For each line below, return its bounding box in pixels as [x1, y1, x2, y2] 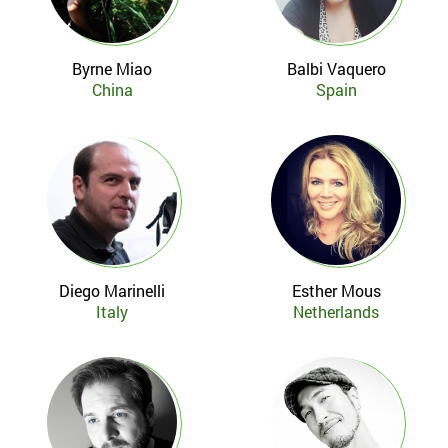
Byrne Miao [72, 58, 152, 79]
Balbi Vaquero [286, 58, 386, 79]
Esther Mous [291, 280, 381, 301]
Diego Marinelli [59, 280, 165, 301]
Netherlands [293, 301, 379, 322]
